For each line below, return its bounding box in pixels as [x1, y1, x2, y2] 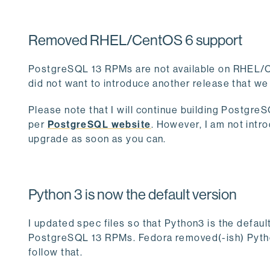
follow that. [28, 246, 83, 258]
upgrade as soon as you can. [28, 133, 166, 145]
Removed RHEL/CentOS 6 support [28, 31, 242, 48]
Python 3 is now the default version [28, 186, 237, 202]
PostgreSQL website [47, 118, 151, 130]
